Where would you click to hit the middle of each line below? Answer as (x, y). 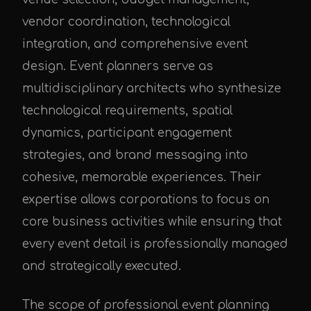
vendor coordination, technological (126, 22)
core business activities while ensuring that (152, 222)
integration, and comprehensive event (135, 44)
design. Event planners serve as (118, 66)
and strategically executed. (102, 266)
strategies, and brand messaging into (135, 155)
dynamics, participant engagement (127, 133)
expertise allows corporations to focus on (146, 200)
